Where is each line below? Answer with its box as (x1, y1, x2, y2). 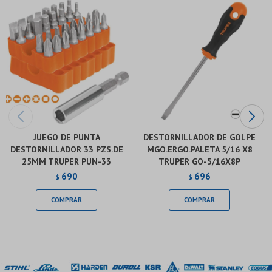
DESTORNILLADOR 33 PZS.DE (10, 143, 123, 155)
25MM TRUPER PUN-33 (22, 155, 111, 167)
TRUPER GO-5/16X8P (158, 155, 240, 167)
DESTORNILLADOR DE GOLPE (143, 131, 256, 143)
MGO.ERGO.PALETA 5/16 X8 (146, 143, 253, 155)
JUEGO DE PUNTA (33, 131, 100, 143)
